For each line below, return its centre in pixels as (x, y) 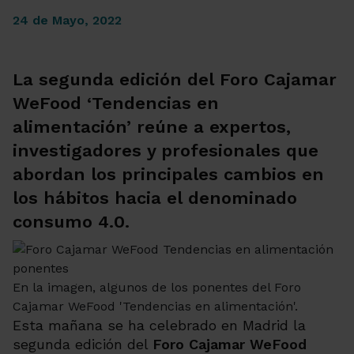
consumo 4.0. (71, 222)
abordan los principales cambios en (168, 174)
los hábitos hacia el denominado (155, 198)
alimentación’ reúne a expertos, (152, 127)
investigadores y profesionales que (166, 151)
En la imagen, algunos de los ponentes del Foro (157, 287)
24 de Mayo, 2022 (67, 20)
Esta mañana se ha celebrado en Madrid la (159, 325)
